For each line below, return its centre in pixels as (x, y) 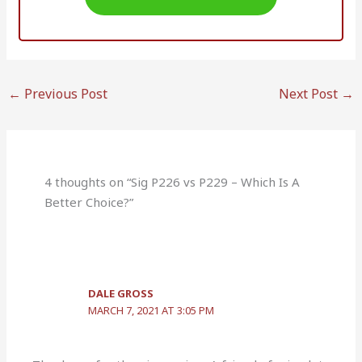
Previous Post (65, 93)
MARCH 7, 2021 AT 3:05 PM (152, 311)
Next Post (309, 93)
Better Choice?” (89, 202)
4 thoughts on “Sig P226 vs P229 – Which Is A (173, 182)
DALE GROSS (121, 294)
